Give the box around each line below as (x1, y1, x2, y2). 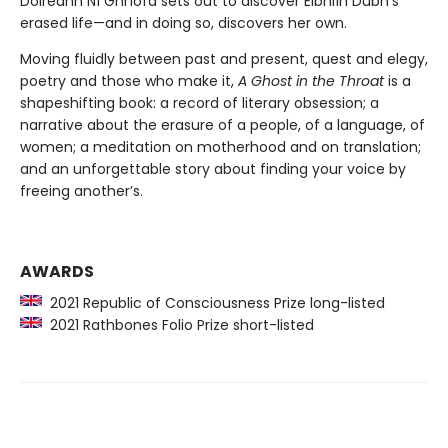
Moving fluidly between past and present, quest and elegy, (20, 48, 428, 69)
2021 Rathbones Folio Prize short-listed (42, 314, 314, 335)
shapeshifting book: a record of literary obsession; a (20, 92, 379, 113)
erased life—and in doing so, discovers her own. (20, 12, 347, 33)
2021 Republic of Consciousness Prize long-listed (42, 292, 385, 313)
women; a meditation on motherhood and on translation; (20, 136, 421, 157)
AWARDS (20, 259, 94, 283)
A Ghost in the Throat (238, 70, 384, 91)
